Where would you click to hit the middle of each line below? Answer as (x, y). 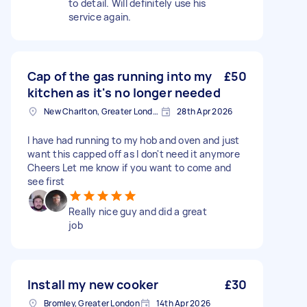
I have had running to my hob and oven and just (134, 140)
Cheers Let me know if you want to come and (130, 168)
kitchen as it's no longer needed (124, 93)
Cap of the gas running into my (120, 76)
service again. (100, 17)
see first (46, 181)
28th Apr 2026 (205, 111)
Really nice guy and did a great (138, 211)
